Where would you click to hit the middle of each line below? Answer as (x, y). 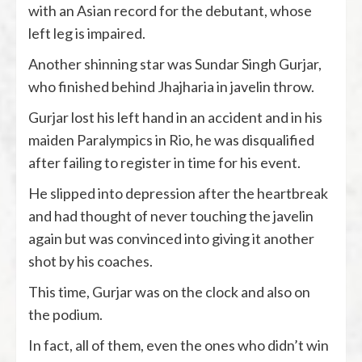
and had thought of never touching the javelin (171, 215)
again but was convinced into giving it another (171, 238)
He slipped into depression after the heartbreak (178, 193)
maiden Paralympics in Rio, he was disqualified (171, 139)
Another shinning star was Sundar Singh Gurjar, (175, 63)
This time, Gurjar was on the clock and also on (169, 291)
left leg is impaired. (87, 33)
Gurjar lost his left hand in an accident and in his (175, 117)
